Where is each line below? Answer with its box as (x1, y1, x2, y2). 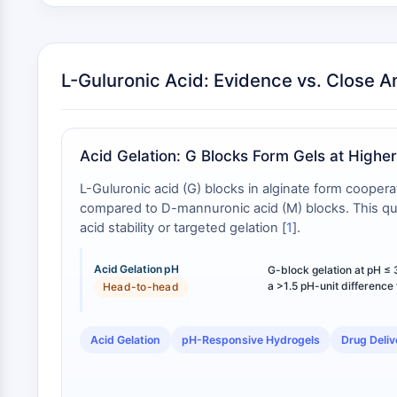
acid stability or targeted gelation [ (80, 220, 286, 236)
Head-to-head (103, 280, 179, 293)
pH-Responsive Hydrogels (182, 333, 320, 346)
